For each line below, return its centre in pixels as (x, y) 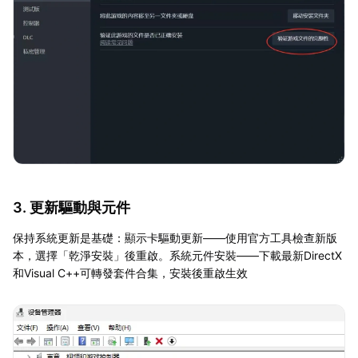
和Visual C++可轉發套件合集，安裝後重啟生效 (130, 273)
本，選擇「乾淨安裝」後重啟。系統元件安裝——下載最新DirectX (177, 256)
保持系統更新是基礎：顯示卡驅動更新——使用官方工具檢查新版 (175, 238)
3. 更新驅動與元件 (72, 208)
